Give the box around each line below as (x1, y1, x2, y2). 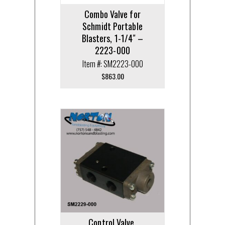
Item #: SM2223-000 (82, 58, 143, 70)
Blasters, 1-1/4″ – (81, 32, 144, 45)
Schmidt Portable (82, 20, 143, 33)
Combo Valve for (84, 8, 141, 21)
